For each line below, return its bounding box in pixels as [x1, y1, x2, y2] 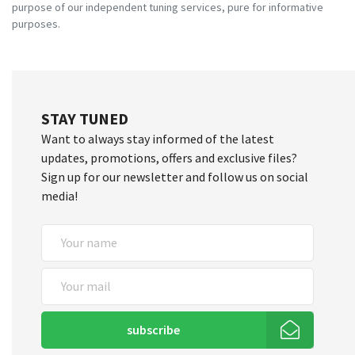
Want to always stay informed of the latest [41, 131, 275, 147]
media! [41, 188, 78, 204]
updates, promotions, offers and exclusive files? [41, 150, 298, 166]
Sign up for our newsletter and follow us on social [41, 169, 309, 185]
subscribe [127, 322, 181, 338]
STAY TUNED [41, 109, 129, 128]
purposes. [12, 17, 60, 31]
